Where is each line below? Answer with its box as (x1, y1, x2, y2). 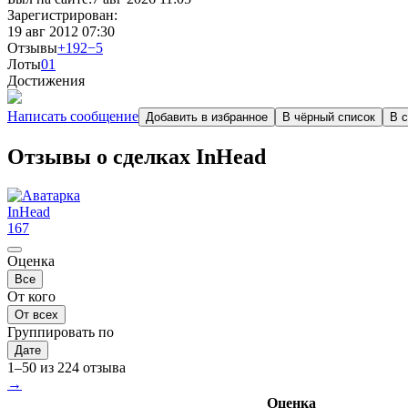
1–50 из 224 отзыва (7, 359, 126, 375)
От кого (7, 288, 56, 304)
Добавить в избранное (146, 110, 268, 124)
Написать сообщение (7, 108, 138, 124)
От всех (15, 307, 58, 321)
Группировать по (7, 323, 114, 340)
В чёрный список (282, 110, 375, 124)
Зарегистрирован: (7, 7, 117, 23)
